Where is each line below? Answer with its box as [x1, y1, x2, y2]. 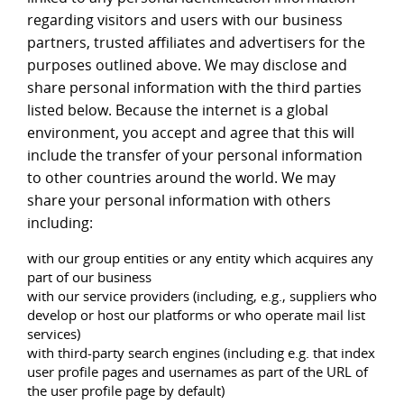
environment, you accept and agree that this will [27, 123, 354, 143]
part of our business [27, 268, 151, 287]
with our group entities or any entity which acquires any [27, 249, 373, 268]
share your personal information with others [27, 190, 331, 211]
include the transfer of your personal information [27, 145, 363, 166]
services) [27, 325, 80, 344]
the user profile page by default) [27, 381, 225, 400]
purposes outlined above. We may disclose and [27, 55, 347, 76]
